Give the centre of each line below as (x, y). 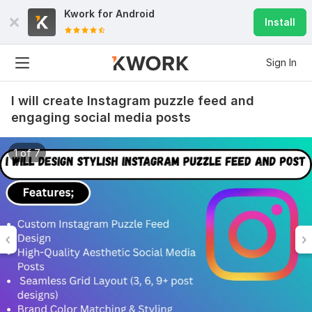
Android (135, 14)
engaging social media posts (101, 117)
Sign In (281, 62)
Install (280, 22)
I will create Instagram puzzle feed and (133, 101)
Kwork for (90, 14)
